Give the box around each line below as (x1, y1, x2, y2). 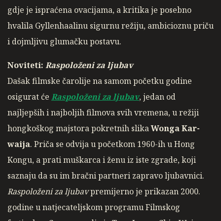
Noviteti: (7, 60, 45, 71)
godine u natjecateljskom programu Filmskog (7, 202, 180, 213)
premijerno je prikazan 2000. (88, 186, 200, 197)
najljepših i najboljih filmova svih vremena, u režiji (7, 107, 199, 118)
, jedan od (139, 91, 176, 103)
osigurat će (7, 91, 51, 103)
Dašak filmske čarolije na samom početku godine (7, 75, 192, 87)
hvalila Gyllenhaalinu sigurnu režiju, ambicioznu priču (7, 20, 214, 32)
